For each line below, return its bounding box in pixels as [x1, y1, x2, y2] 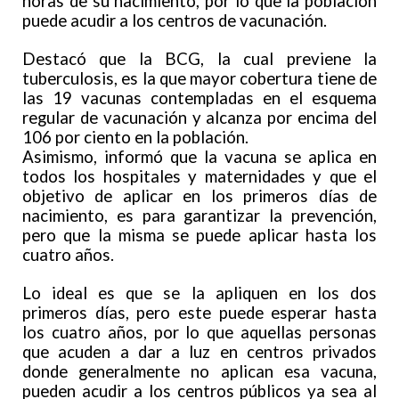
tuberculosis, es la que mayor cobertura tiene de [22, 69, 377, 89]
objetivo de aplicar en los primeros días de [22, 186, 377, 207]
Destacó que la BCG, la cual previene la [22, 49, 377, 69]
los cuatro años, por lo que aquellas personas [22, 322, 377, 343]
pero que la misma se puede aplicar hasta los [22, 225, 377, 246]
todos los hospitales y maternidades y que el [22, 167, 377, 187]
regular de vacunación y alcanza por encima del [22, 108, 377, 128]
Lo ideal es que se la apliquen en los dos [22, 283, 377, 304]
